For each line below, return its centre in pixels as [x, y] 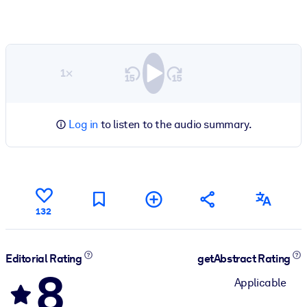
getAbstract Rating [245, 259]
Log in [83, 124]
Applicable [260, 282]
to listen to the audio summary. [175, 124]
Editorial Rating [45, 259]
